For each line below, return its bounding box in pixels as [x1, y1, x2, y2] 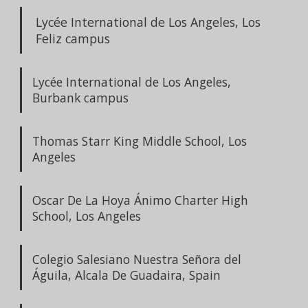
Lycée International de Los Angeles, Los [36, 13, 261, 30]
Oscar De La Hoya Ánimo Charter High [32, 191, 248, 208]
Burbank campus [32, 89, 129, 106]
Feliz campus [36, 30, 110, 47]
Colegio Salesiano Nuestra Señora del [32, 250, 241, 267]
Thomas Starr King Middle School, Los [32, 132, 247, 149]
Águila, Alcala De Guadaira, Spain [32, 266, 221, 283]
